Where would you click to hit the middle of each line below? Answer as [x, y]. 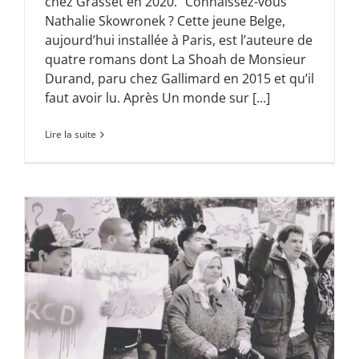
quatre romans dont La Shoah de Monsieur [175, 60]
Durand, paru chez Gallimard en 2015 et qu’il [179, 79]
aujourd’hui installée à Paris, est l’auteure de [179, 40]
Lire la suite [71, 135]
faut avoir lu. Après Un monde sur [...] [157, 98]
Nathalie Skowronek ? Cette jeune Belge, [165, 21]
